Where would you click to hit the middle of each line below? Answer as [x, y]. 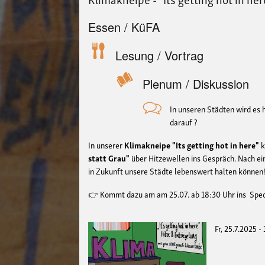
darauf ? [185, 121]
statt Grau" [109, 157]
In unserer [106, 144]
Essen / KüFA [124, 27]
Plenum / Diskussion [196, 84]
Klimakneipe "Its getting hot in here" [193, 144]
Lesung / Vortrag [160, 56]
